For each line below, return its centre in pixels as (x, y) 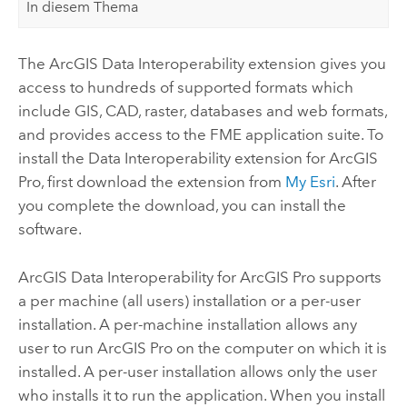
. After (355, 182)
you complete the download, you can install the (182, 206)
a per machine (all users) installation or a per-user (189, 300)
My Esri (310, 182)
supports (348, 277)
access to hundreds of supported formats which (185, 88)
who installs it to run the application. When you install (201, 395)
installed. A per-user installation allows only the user (197, 371)
